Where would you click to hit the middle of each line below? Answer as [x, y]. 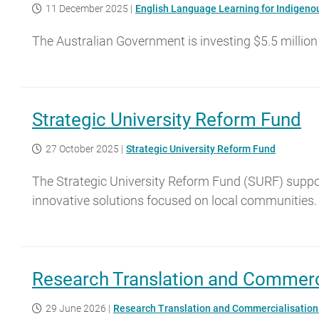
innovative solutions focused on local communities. [174, 200]
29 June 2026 [76, 308]
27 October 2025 [82, 148]
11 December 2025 [87, 8]
